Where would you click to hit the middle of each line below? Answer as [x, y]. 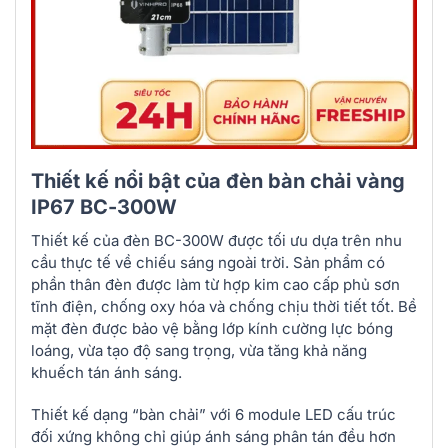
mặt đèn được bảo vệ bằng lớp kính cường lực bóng [212, 329]
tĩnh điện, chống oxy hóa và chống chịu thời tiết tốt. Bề [224, 307]
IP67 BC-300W [104, 207]
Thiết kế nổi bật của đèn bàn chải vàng [218, 181]
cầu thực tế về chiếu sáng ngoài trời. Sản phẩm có [208, 263]
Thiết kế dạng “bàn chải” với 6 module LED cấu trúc [213, 414]
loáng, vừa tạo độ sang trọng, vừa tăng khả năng [199, 351]
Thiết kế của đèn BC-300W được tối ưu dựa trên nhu [216, 241]
